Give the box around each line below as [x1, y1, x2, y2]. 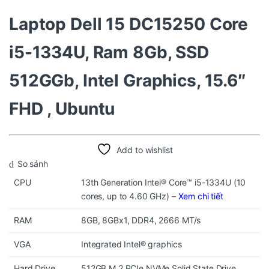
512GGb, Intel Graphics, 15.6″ [9, 70, 246, 91]
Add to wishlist [116, 145, 173, 156]
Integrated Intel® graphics [81, 239, 182, 250]
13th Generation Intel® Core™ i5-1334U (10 [81, 177, 246, 188]
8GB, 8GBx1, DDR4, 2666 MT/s [81, 215, 201, 226]
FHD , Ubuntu [9, 98, 115, 119]
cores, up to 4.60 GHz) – [81, 191, 178, 202]
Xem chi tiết [178, 191, 223, 202]
